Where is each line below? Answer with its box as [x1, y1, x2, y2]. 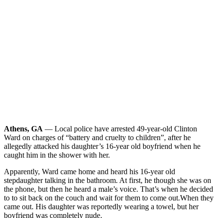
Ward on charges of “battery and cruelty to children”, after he [4, 133, 191, 142]
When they [180, 193, 214, 202]
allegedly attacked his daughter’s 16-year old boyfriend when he [4, 142, 200, 150]
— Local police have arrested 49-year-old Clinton [43, 124, 197, 133]
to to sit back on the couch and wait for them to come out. [4, 193, 180, 202]
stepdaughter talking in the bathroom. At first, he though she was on [4, 176, 211, 184]
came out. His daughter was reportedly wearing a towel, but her [4, 202, 199, 211]
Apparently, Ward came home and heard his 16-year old [4, 167, 175, 176]
